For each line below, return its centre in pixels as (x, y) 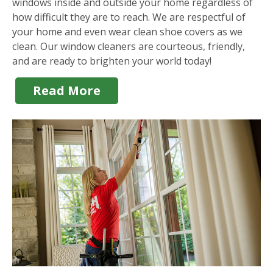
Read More (67, 91)
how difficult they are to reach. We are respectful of (129, 17)
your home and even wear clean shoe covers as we (127, 32)
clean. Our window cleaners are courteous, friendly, (129, 47)
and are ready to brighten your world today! (112, 61)
